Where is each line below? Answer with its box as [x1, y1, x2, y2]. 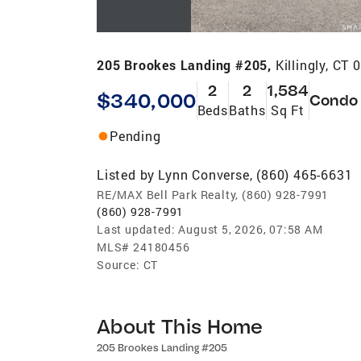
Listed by [97, 165, 156, 183]
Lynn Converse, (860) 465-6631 [158, 165, 353, 183]
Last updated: [97, 221, 176, 237]
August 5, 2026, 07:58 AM [178, 221, 323, 237]
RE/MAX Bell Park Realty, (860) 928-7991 [97, 186, 330, 202]
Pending [110, 127, 161, 144]
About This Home [97, 313, 263, 338]
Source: [97, 256, 140, 272]
